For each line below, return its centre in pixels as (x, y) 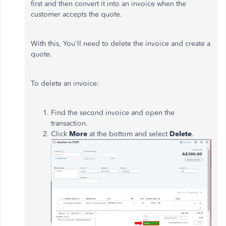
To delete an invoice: (65, 83)
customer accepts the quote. (76, 14)
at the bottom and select (129, 134)
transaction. (69, 123)
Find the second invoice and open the (113, 112)
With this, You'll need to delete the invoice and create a (121, 43)
